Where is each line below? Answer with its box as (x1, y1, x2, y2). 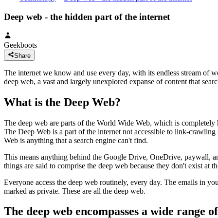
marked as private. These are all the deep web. (4, 186, 145, 195)
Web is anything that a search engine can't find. (4, 136, 148, 145)
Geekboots (4, 41, 37, 50)
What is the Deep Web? (4, 95, 121, 109)
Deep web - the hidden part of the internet (4, 11, 170, 22)
